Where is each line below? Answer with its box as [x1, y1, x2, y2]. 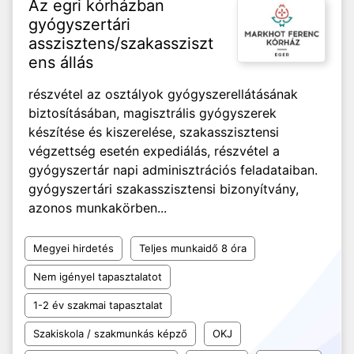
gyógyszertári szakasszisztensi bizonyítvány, [28, 181, 299, 197]
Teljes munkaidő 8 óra [139, 242, 247, 254]
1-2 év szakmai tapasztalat [33, 299, 163, 311]
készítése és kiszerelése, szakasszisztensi [28, 124, 279, 140]
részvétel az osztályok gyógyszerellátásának [28, 86, 298, 102]
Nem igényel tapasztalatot [33, 270, 162, 283]
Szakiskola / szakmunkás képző [33, 327, 187, 340]
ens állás [28, 53, 93, 72]
